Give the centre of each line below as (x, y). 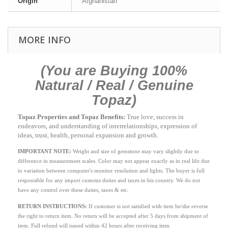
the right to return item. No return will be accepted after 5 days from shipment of (113, 216)
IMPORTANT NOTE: (45, 151)
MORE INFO (45, 39)
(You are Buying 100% (114, 70)
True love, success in (154, 117)
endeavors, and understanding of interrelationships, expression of (107, 126)
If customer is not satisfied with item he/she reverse (148, 206)
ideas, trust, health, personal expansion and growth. (88, 135)
